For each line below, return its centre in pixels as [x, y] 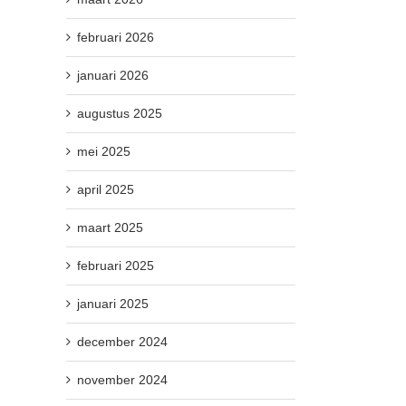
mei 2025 [104, 151]
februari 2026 [116, 37]
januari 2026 [113, 75]
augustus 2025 [120, 113]
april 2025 [106, 189]
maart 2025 [110, 227]
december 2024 [122, 341]
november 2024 [122, 379]
